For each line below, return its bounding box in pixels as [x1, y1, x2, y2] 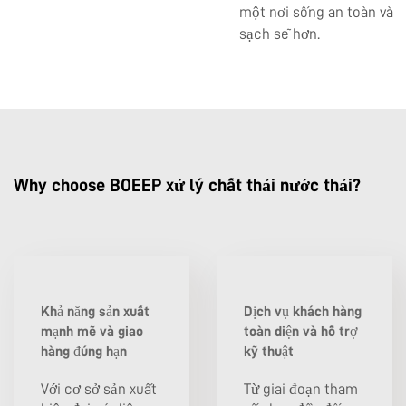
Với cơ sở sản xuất [41, 381, 157, 397]
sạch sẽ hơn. [239, 25, 320, 42]
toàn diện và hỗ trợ [244, 324, 357, 339]
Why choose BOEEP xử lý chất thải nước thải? [14, 175, 361, 194]
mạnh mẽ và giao [41, 324, 143, 339]
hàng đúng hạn [41, 343, 127, 359]
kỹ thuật [244, 343, 294, 359]
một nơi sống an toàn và [239, 4, 393, 20]
